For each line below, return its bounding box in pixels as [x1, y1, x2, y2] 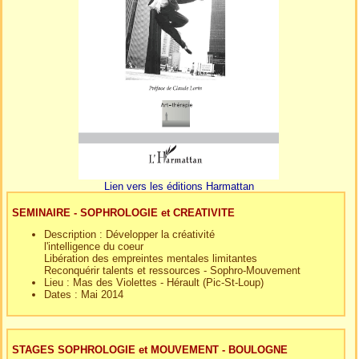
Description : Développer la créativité [44, 228, 215, 240]
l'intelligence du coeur [44, 240, 143, 252]
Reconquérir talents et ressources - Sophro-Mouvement [44, 264, 301, 276]
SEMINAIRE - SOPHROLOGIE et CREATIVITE [12, 206, 235, 219]
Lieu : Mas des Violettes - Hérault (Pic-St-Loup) [44, 276, 264, 288]
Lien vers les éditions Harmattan [103, 179, 254, 192]
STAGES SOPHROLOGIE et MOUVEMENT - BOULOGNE [12, 343, 288, 356]
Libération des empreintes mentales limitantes [44, 252, 257, 264]
